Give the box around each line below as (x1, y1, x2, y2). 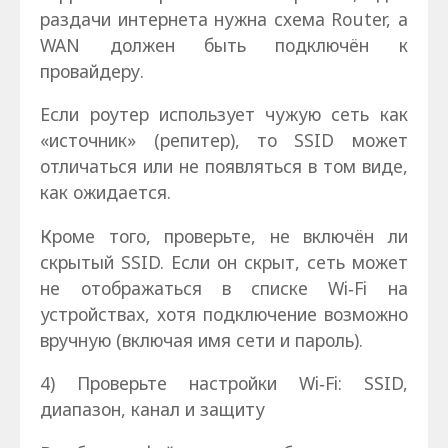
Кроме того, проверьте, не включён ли (40, 223, 408, 248)
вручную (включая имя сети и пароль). (40, 327, 364, 352)
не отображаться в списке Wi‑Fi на (40, 275, 408, 300)
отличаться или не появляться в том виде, (40, 154, 408, 179)
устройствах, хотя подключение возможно (40, 301, 408, 326)
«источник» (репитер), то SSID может (40, 128, 408, 153)
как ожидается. (40, 180, 172, 205)
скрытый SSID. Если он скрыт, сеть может (40, 249, 408, 274)
